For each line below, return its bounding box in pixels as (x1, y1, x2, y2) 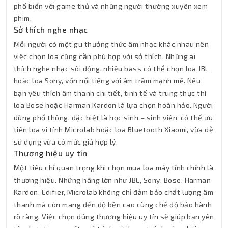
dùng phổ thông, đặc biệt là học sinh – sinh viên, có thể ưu (14, 112, 213, 122)
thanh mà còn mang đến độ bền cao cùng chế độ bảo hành (14, 199, 212, 209)
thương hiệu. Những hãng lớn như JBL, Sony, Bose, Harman (14, 175, 211, 184)
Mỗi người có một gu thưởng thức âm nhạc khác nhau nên (14, 39, 209, 48)
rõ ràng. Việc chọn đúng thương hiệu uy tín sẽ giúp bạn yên (14, 212, 214, 221)
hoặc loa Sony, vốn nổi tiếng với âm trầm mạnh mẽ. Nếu (14, 76, 201, 85)
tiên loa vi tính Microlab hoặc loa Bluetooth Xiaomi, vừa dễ (14, 125, 214, 134)
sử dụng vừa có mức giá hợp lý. (14, 137, 118, 146)
